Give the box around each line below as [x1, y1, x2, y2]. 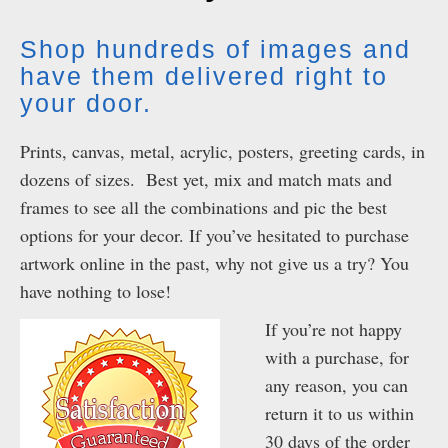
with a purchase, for [265, 345, 409, 370]
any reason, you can [265, 373, 408, 398]
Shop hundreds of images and [20, 35, 411, 64]
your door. [20, 89, 152, 118]
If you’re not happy [265, 317, 402, 342]
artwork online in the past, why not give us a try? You [20, 251, 409, 276]
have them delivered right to [20, 62, 388, 91]
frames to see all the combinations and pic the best [20, 195, 387, 220]
